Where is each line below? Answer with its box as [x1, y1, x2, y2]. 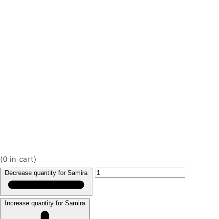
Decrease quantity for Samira [5, 169, 88, 176]
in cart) [7, 154, 37, 164]
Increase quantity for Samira [5, 199, 85, 207]
